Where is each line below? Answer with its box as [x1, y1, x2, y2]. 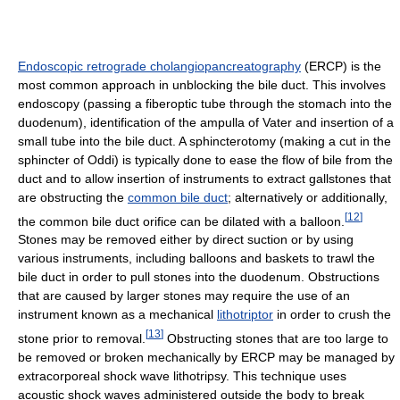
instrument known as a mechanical [18, 307, 217, 322]
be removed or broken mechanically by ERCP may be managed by [18, 349, 395, 364]
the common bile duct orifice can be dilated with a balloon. [18, 213, 345, 229]
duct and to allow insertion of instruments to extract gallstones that [18, 171, 391, 186]
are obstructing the [18, 189, 128, 204]
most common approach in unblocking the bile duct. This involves [18, 77, 386, 92]
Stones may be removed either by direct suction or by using [18, 232, 354, 247]
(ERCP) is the [301, 58, 381, 73]
